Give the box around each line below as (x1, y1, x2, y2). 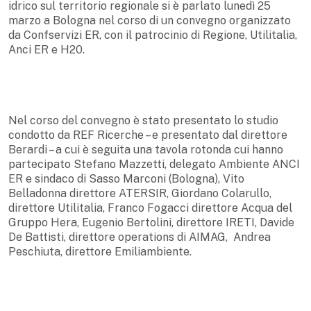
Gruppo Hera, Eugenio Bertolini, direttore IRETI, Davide (8, 215, 294, 229)
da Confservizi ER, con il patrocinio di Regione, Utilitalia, (8, 28, 297, 42)
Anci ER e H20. (8, 42, 85, 56)
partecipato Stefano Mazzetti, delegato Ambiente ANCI (8, 157, 300, 171)
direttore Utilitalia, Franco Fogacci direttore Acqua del (8, 201, 292, 215)
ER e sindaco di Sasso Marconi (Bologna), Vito (8, 171, 244, 185)
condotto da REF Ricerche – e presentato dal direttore (8, 128, 287, 142)
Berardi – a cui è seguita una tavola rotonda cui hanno (8, 142, 283, 156)
